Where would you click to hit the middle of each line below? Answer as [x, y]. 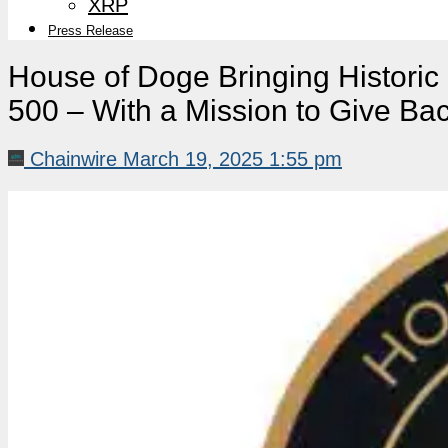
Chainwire [73, 158]
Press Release [90, 30]
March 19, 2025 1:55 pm [232, 158]
